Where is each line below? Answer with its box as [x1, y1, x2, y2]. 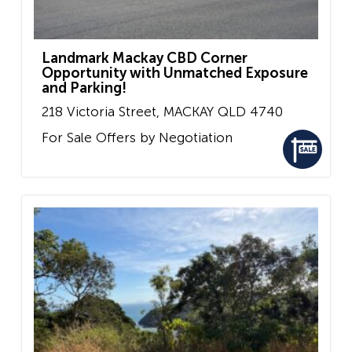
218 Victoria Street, [42, 103, 159, 119]
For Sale [42, 130, 92, 146]
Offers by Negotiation [92, 130, 233, 146]
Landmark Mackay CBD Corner [42, 49, 247, 67]
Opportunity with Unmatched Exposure [42, 64, 308, 82]
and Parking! [42, 79, 126, 97]
